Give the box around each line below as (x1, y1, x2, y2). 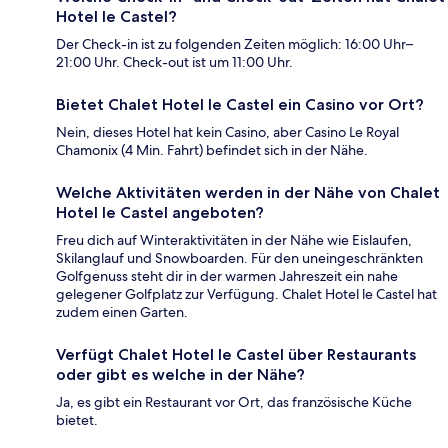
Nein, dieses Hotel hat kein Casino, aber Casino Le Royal (56, 123, 399, 142)
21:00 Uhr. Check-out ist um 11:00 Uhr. (56, 53, 293, 72)
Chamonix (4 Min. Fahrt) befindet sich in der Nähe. (56, 141, 368, 160)
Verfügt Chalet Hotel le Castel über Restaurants (56, 345, 416, 365)
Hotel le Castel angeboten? (56, 203, 264, 223)
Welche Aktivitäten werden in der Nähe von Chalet (56, 183, 440, 203)
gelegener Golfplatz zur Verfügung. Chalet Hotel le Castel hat (56, 285, 437, 304)
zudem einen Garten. (56, 303, 188, 322)
